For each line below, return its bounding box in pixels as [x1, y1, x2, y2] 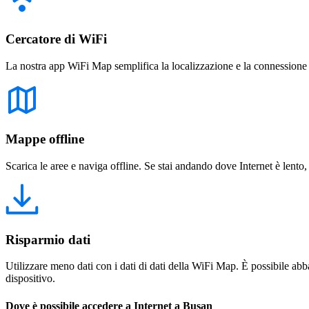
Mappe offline [6, 132, 84, 147]
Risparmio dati [6, 232, 90, 247]
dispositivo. [6, 272, 55, 285]
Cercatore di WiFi [6, 31, 107, 46]
